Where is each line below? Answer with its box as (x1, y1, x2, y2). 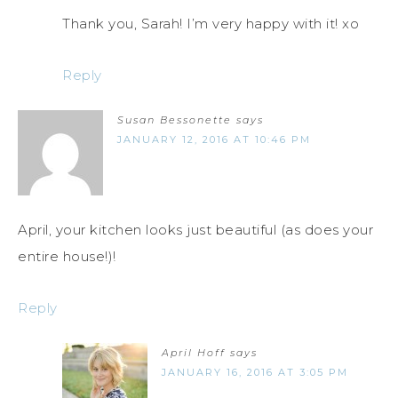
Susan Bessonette (117, 114, 232, 127)
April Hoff (162, 346, 226, 360)
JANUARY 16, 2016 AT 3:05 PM (162, 366, 348, 379)
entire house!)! (18, 248, 116, 266)
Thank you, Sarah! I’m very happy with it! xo (62, 15, 359, 33)
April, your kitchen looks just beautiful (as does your (18, 221, 373, 239)
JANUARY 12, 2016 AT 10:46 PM (117, 133, 311, 147)
